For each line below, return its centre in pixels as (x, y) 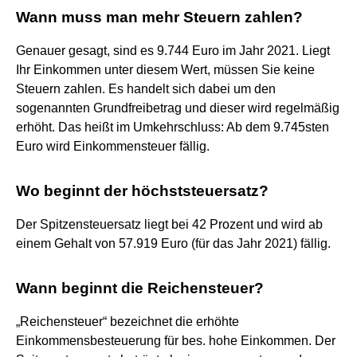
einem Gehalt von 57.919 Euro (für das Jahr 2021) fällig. (173, 243)
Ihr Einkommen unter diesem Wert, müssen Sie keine (165, 69)
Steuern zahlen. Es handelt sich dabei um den (146, 88)
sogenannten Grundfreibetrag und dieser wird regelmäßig (178, 108)
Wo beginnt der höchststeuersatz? (142, 190)
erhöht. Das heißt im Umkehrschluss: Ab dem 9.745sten (173, 127)
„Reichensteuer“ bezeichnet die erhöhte (127, 321)
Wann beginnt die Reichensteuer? (140, 288)
